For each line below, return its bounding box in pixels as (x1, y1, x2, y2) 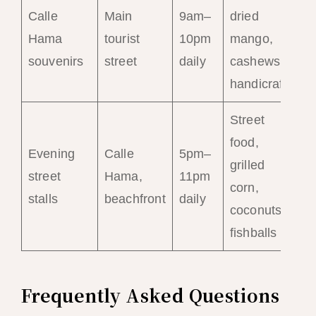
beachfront (104, 191, 166, 206)
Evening (28, 146, 75, 161)
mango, (229, 31, 273, 46)
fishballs (229, 225, 277, 240)
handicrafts (229, 76, 293, 91)
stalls (28, 191, 58, 206)
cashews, (229, 54, 284, 68)
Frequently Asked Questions (20, 281, 280, 308)
